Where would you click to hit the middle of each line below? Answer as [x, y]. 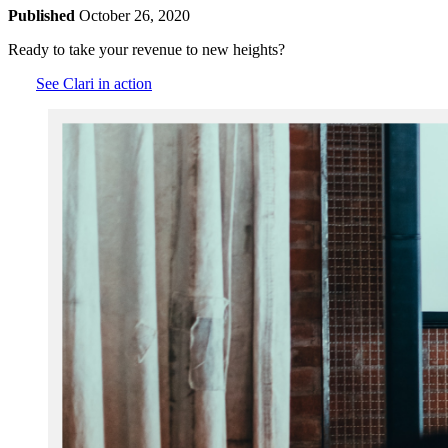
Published [43, 15]
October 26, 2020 [134, 15]
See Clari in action [94, 83]
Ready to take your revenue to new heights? [146, 49]
